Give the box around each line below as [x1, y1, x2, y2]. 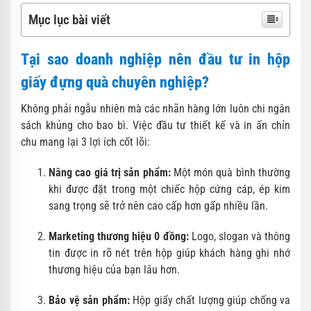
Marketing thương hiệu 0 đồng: [49, 230, 189, 243]
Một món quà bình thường [170, 166, 290, 179]
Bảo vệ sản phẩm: [49, 294, 130, 307]
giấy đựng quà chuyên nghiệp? [21, 74, 209, 91]
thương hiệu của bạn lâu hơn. [49, 263, 180, 276]
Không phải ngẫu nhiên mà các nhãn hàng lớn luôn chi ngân [21, 102, 290, 115]
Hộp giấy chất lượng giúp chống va [129, 294, 290, 307]
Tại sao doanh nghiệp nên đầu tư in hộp [21, 51, 290, 68]
